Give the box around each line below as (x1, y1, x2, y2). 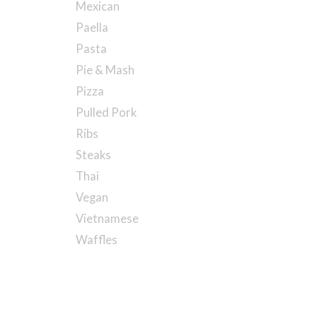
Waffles (76, 233, 117, 247)
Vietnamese (76, 212, 139, 226)
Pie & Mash (76, 63, 134, 77)
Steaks (76, 148, 111, 162)
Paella (76, 21, 108, 35)
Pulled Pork (76, 105, 137, 120)
